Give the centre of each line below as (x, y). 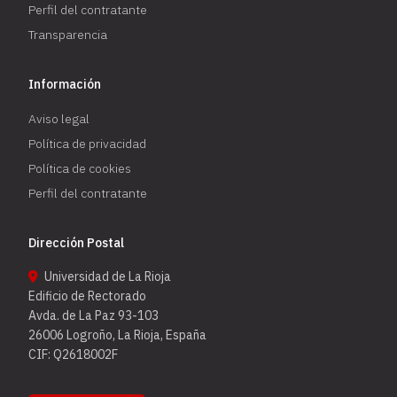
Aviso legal (59, 118)
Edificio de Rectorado (88, 296)
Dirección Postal (77, 242)
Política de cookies (80, 168)
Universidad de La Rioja (107, 276)
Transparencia (68, 34)
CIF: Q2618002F (74, 354)
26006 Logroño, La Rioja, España (118, 335)
